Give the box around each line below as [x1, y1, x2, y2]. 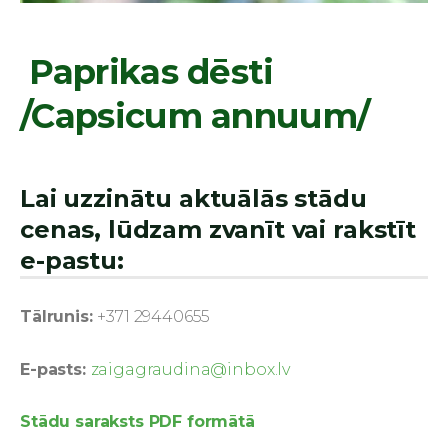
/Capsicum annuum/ [20, 94, 370, 137]
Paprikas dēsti [20, 50, 274, 93]
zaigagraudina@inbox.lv [90, 359, 291, 379]
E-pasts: [20, 359, 91, 379]
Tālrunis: [20, 306, 98, 326]
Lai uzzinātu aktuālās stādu [20, 183, 367, 213]
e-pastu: [20, 245, 124, 275]
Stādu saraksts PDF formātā [20, 412, 255, 432]
